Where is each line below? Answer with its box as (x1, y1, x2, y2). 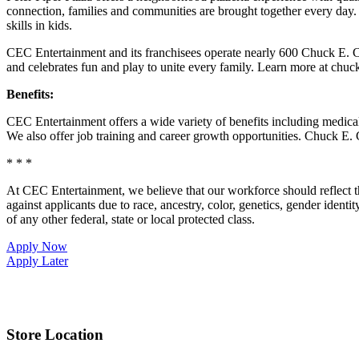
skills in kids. (6, 18, 72, 32)
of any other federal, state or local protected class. (6, 212, 255, 226)
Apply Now (6, 239, 67, 253)
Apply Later (6, 253, 68, 268)
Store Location (6, 326, 103, 344)
